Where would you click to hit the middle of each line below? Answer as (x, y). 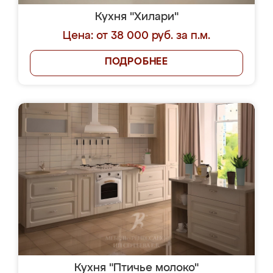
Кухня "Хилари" (136, 17)
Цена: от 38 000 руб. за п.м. (136, 36)
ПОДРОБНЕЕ (136, 62)
